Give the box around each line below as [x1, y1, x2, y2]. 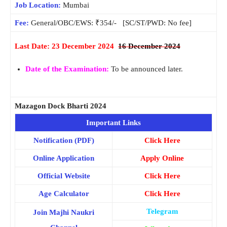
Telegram [146, 207, 178, 216]
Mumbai [63, 1, 89, 10]
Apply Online [140, 154, 184, 163]
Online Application [33, 154, 94, 163]
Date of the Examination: [25, 65, 109, 73]
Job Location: [15, 1, 61, 10]
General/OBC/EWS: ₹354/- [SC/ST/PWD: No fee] [31, 19, 192, 27]
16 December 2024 [118, 42, 180, 51]
